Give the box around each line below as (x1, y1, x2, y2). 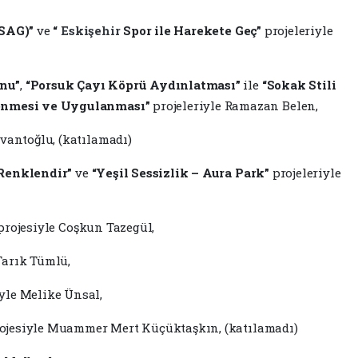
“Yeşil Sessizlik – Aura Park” (91, 164, 269, 181)
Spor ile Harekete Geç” (123, 22, 261, 38)
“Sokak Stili (261, 76, 336, 93)
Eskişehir (61, 22, 124, 38)
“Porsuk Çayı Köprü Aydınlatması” (25, 76, 241, 93)
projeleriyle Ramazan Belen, (149, 97, 318, 113)
